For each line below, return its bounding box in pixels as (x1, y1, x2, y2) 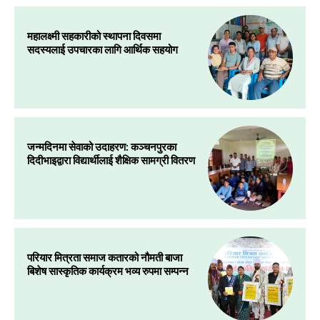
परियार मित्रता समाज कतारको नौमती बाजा (27, 250, 182, 264)
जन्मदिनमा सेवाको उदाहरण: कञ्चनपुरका (27, 139, 176, 153)
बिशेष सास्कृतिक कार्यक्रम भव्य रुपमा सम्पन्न (27, 264, 189, 277)
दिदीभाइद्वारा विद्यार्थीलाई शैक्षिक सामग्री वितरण (27, 153, 195, 166)
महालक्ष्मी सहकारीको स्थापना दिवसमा (27, 29, 161, 42)
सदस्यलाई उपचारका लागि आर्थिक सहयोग (27, 42, 178, 56)
